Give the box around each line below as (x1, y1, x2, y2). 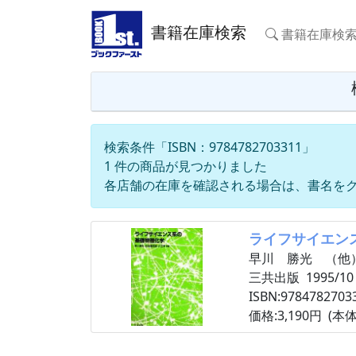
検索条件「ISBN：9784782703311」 (104, 138, 315, 156)
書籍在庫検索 (143, 21, 246, 44)
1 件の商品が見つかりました (104, 157, 267, 175)
